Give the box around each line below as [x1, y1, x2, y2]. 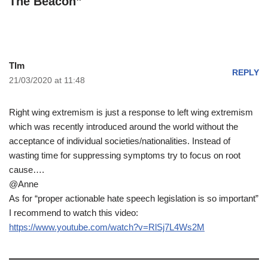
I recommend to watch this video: [9, 207, 138, 218]
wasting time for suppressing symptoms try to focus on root [9, 150, 240, 160]
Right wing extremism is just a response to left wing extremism [9, 106, 253, 117]
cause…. [9, 164, 44, 175]
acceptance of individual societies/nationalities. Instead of [9, 135, 230, 146]
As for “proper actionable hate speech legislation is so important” [9, 193, 258, 203]
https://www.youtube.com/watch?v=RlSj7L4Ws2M [9, 221, 205, 232]
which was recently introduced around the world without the [9, 121, 238, 132]
